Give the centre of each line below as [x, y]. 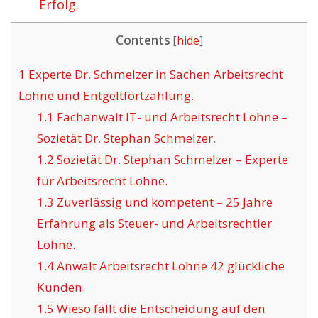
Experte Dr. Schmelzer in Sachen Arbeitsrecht [154, 75]
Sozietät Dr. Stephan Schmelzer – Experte [171, 160]
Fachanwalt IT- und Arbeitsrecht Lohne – [170, 117]
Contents [143, 40]
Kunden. [61, 287]
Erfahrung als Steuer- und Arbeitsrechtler [154, 224]
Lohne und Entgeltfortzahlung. [106, 96]
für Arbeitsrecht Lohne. [102, 181]
